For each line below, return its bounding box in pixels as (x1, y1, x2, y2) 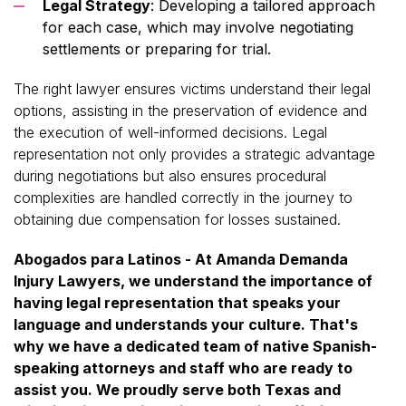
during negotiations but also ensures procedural (14, 166, 326, 185)
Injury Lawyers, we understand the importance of (14, 271, 372, 290)
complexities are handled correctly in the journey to (14, 188, 353, 207)
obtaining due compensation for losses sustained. (14, 209, 341, 228)
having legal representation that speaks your (14, 293, 341, 312)
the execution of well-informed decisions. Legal (14, 122, 327, 141)
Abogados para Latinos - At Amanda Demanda (14, 249, 348, 268)
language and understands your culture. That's (14, 314, 358, 333)
